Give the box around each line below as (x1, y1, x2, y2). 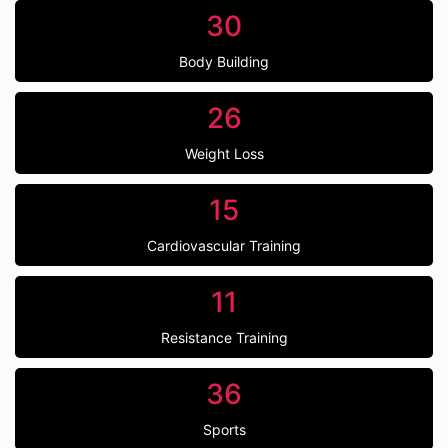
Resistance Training (160, 329, 288, 346)
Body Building (179, 53, 269, 70)
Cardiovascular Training (147, 237, 301, 254)
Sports (202, 421, 246, 438)
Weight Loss (184, 145, 264, 162)
